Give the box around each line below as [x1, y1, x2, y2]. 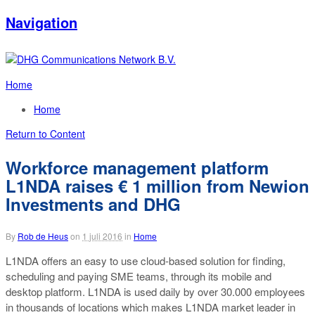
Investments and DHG [6, 192, 181, 216]
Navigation [6, 12, 77, 32]
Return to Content [6, 127, 85, 141]
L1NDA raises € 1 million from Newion [6, 174, 309, 198]
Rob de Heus [18, 230, 68, 242]
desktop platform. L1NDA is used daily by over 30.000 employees [6, 284, 305, 299]
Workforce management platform [6, 155, 269, 179]
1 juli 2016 [82, 230, 122, 242]
